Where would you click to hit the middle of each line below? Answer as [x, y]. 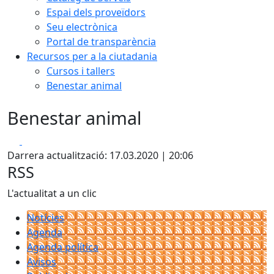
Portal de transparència [101, 42]
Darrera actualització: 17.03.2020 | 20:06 [100, 155]
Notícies [46, 218]
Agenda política [63, 247]
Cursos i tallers [81, 71]
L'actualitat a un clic [52, 193]
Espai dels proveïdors [96, 12]
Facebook [44, 140]
